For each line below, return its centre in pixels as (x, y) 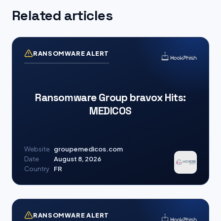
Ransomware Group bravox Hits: (110, 97)
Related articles (62, 15)
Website (37, 149)
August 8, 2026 (77, 159)
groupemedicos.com (88, 149)
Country (37, 169)
